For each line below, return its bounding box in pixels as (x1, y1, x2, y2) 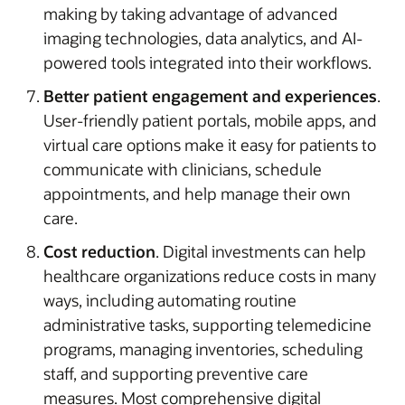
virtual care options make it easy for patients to (43, 133, 376, 155)
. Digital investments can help (155, 240, 366, 262)
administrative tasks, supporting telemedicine (43, 313, 372, 335)
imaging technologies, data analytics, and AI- (43, 26, 363, 49)
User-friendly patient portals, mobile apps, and (43, 108, 377, 131)
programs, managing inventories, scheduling (43, 337, 363, 360)
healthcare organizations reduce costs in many (43, 264, 376, 287)
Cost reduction (43, 240, 155, 262)
